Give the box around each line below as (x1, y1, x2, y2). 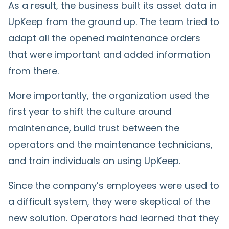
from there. (8, 64, 59, 77)
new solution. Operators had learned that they (8, 211, 219, 224)
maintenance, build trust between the (8, 121, 179, 134)
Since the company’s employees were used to (8, 178, 219, 192)
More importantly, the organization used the (8, 88, 209, 102)
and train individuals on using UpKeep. (8, 154, 180, 167)
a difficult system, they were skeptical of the (8, 195, 210, 208)
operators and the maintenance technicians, (8, 138, 213, 151)
